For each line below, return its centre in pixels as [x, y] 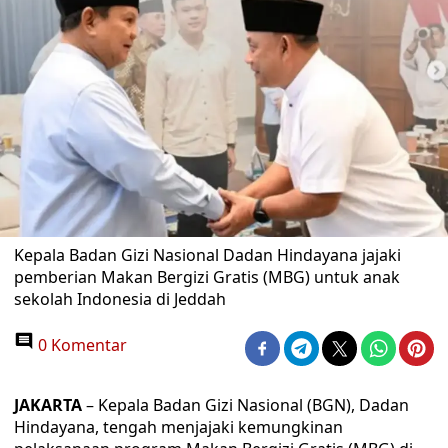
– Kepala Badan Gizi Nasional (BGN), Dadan [247, 405]
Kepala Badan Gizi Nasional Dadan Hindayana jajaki [207, 255]
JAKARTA [50, 405]
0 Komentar [80, 345]
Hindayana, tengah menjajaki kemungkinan [178, 427]
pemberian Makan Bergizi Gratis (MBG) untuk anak [207, 277]
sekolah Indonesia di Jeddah [120, 299]
